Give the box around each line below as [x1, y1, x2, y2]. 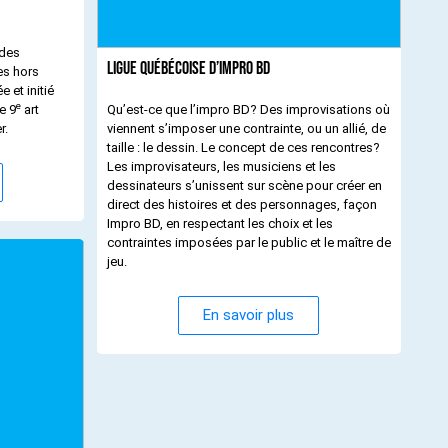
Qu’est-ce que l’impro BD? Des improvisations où [106, 101, 390, 117]
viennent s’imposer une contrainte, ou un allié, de [106, 120, 386, 136]
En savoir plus [203, 306, 295, 325]
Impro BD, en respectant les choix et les [106, 215, 333, 231]
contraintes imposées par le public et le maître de [106, 234, 391, 250]
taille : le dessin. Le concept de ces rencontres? [106, 139, 380, 155]
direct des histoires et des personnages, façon [106, 196, 377, 212]
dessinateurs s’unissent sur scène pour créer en [106, 177, 382, 193]
